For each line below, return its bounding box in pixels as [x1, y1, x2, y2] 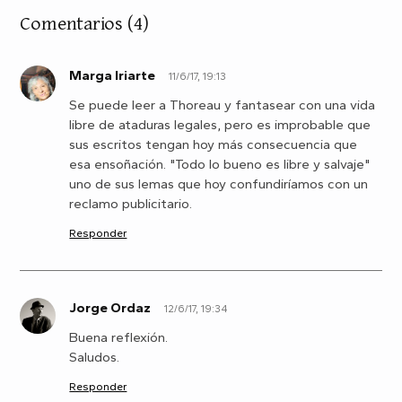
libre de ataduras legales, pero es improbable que [69, 117, 371, 134]
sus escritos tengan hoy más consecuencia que [69, 136, 358, 153]
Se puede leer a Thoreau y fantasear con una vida [69, 97, 376, 114]
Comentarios [20, 8, 123, 38]
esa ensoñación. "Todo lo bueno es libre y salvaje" [69, 156, 371, 173]
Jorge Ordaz [69, 300, 152, 317]
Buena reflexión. [69, 329, 169, 346]
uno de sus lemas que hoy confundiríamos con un [69, 176, 369, 193]
